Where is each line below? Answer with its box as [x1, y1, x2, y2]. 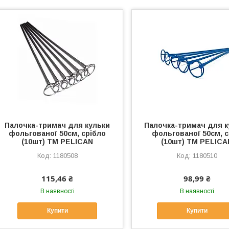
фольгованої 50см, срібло [9, 129, 106, 138]
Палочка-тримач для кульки [5, 121, 110, 129]
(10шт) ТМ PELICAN [21, 138, 94, 146]
